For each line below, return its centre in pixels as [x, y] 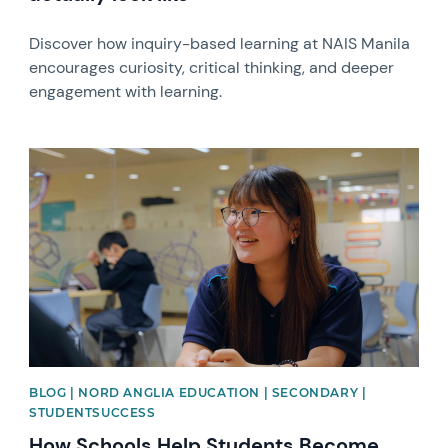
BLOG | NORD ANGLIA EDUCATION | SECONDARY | [198, 393]
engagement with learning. [126, 91]
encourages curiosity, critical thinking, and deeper [212, 67]
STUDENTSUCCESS [92, 413]
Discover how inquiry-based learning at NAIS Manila [220, 43]
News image [73, 156]
